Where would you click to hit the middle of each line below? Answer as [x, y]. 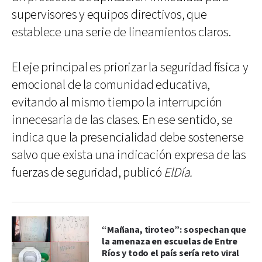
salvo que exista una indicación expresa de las [129, 155]
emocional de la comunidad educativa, [111, 85]
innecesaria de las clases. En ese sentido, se [123, 120]
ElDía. [178, 173]
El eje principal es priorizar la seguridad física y [130, 67]
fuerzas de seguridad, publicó [88, 173]
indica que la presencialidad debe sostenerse [128, 137]
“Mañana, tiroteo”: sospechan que [174, 230]
